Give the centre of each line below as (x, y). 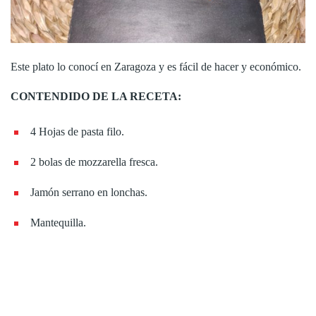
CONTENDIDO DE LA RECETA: (96, 96)
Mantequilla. (58, 222)
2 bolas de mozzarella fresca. (94, 162)
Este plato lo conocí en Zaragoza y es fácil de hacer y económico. (156, 66)
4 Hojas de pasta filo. (77, 131)
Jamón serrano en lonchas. (89, 192)
